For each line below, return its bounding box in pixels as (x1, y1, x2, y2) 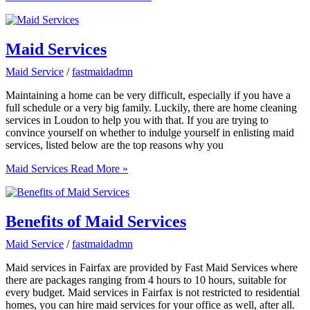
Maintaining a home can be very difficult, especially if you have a (6, 89, 291, 102)
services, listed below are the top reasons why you (6, 139, 224, 152)
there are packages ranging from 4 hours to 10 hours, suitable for (6, 273, 286, 286)
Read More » (68, 163, 128, 175)
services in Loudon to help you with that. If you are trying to (6, 114, 268, 127)
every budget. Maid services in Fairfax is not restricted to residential (6, 286, 300, 298)
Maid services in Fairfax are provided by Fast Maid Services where (6, 261, 298, 273)
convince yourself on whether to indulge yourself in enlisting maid (6, 127, 294, 139)
